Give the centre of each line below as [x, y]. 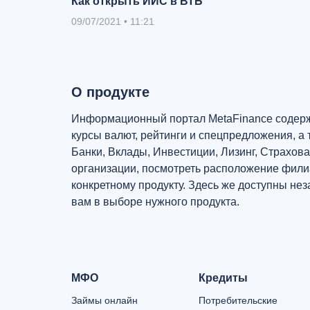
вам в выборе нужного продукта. [155, 202]
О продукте [110, 92]
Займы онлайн [104, 300]
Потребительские [238, 300]
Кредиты [223, 278]
